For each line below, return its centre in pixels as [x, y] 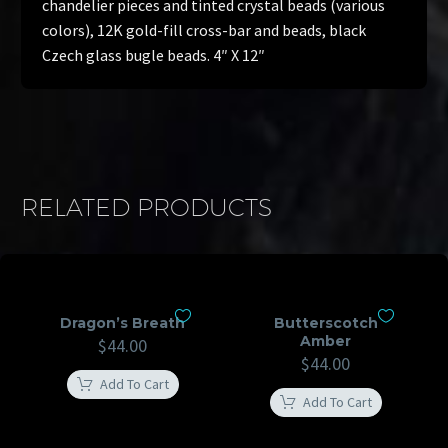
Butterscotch [325, 323]
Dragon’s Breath [122, 323]
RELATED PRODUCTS [146, 207]
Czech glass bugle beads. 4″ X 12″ [153, 55]
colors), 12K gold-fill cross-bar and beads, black [204, 30]
